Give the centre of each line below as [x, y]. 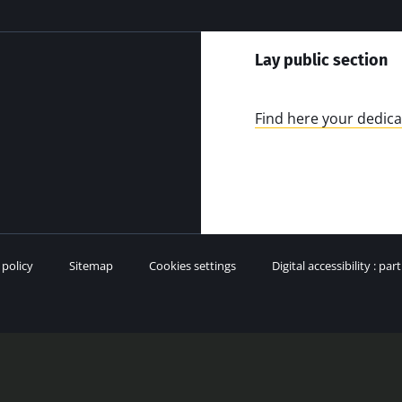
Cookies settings [192, 265]
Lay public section [321, 60]
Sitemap [91, 265]
